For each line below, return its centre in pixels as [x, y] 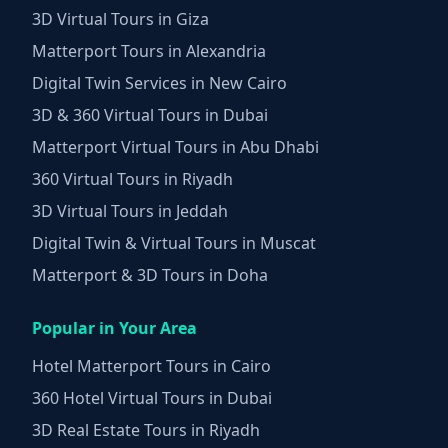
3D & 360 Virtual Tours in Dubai [150, 114]
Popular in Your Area [114, 327]
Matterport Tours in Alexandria [149, 50]
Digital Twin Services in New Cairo [159, 82]
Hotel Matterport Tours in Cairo [151, 365]
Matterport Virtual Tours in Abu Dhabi [175, 146]
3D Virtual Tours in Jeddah [130, 210]
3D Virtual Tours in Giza [120, 18]
